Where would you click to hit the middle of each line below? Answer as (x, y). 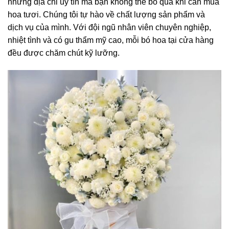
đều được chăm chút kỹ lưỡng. (64, 53)
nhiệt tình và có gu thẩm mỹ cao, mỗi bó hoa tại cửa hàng (111, 40)
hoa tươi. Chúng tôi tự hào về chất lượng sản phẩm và (106, 14)
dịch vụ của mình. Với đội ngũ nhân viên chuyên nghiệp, (109, 27)
